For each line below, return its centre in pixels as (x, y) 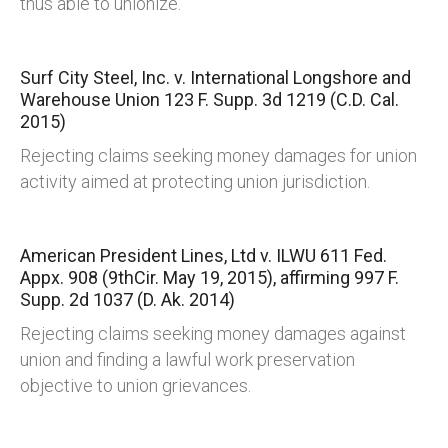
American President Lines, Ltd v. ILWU (170, 256)
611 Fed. (353, 256)
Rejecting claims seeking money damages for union (218, 156)
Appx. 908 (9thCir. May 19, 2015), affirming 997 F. (209, 278)
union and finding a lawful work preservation (187, 360)
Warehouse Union (92, 100)
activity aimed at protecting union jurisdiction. (195, 182)
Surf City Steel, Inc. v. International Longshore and (215, 78)
